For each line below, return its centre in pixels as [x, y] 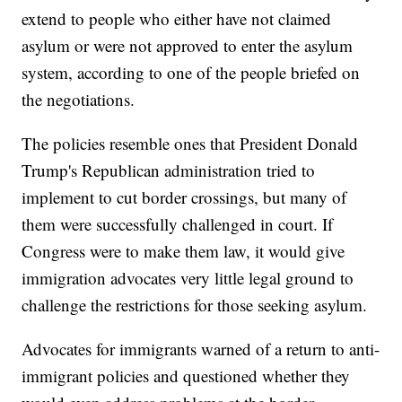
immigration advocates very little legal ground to [188, 278]
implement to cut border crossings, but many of [184, 197]
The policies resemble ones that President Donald [190, 144]
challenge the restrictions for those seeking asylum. [195, 305]
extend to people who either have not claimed [177, 19]
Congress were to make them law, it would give [184, 251]
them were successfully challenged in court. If [178, 224]
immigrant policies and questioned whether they [186, 376]
